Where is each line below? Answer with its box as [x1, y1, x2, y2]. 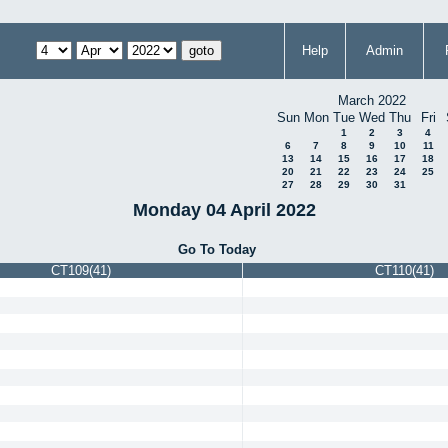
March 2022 [338, 93, 406, 108]
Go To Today [178, 241, 257, 257]
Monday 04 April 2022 [132, 199, 316, 220]
